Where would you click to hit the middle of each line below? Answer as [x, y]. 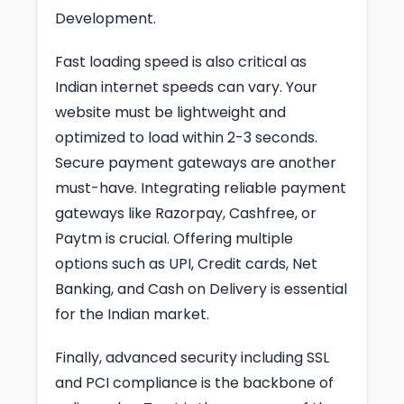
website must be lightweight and [170, 112]
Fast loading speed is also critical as [181, 61]
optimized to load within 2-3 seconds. [186, 137]
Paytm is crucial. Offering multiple [174, 238]
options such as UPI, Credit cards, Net [186, 263]
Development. [106, 18]
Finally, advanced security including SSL [192, 357]
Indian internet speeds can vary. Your [186, 87]
